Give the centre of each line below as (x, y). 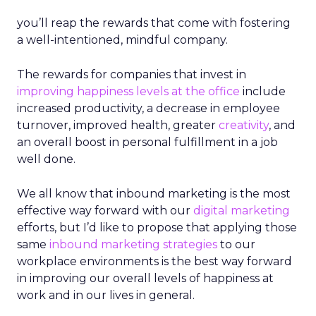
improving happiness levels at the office (128, 91)
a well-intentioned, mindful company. (122, 40)
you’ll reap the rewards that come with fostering (154, 23)
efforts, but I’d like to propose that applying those (157, 227)
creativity (244, 125)
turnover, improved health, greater (118, 125)
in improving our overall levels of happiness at (145, 278)
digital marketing (242, 211)
